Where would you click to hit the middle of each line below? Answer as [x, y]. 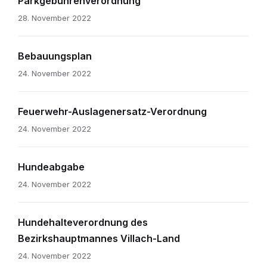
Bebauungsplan [55, 56]
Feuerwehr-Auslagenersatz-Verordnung [112, 112]
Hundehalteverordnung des [83, 223]
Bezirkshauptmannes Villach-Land [99, 239]
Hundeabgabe [51, 167]
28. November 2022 [55, 18]
